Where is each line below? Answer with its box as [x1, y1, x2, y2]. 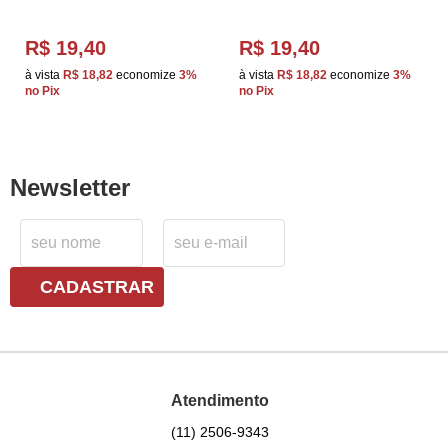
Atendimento [170, 392, 269, 410]
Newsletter [10, 173, 130, 201]
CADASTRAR [40, 276, 154, 297]
